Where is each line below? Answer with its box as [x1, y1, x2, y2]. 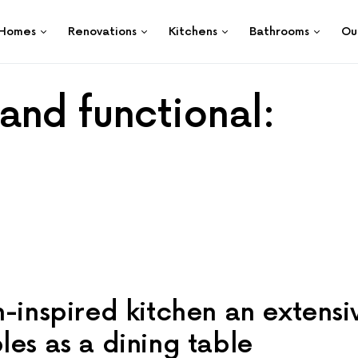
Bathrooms [249, 25, 309, 38]
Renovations [68, 25, 137, 38]
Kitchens [169, 25, 217, 38]
